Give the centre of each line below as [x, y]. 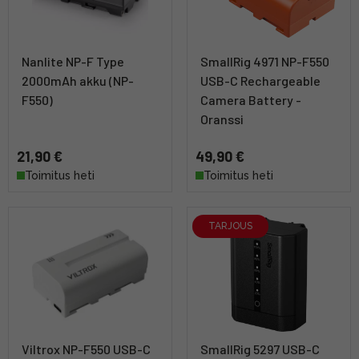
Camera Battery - [251, 99]
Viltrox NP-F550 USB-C [86, 349]
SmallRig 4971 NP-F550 [265, 61]
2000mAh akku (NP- [78, 80]
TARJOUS [230, 226]
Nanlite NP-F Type [73, 61]
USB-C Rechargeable [260, 80]
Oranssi [222, 119]
